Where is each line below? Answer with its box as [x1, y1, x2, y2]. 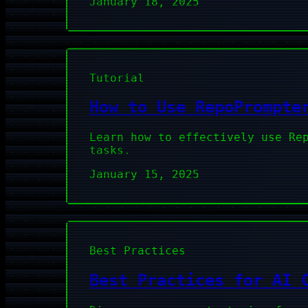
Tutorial [89, 71, 144, 85]
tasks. [89, 144, 131, 157]
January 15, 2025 [89, 168, 199, 181]
